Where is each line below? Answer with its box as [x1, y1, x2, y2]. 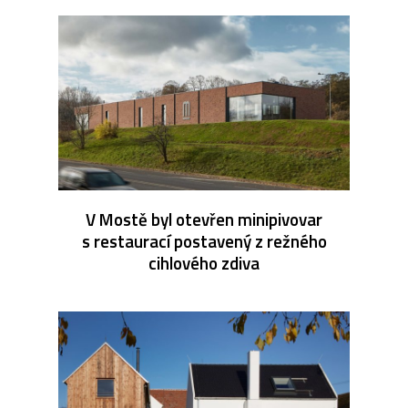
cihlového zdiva [148, 249, 260, 276]
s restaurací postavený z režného [81, 227, 327, 254]
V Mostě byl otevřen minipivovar [86, 205, 322, 232]
